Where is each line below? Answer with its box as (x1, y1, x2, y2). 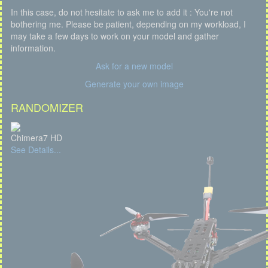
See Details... (11, 143, 61, 156)
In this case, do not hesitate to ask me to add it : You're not (11, 6, 233, 19)
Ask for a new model (95, 60, 173, 72)
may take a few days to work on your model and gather (11, 30, 219, 42)
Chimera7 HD (11, 131, 62, 144)
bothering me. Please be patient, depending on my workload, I (11, 18, 246, 31)
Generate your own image (84, 78, 184, 90)
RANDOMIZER (11, 99, 83, 115)
